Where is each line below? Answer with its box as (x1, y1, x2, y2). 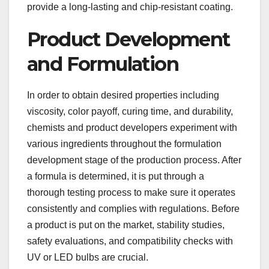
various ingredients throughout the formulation (27, 139, 222, 150)
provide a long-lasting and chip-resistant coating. (27, 2, 233, 13)
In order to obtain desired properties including (27, 90, 219, 101)
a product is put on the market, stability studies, (27, 220, 225, 231)
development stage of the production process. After (27, 155, 241, 166)
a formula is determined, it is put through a (27, 171, 204, 182)
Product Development (27, 28, 230, 52)
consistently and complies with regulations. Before (27, 204, 240, 214)
